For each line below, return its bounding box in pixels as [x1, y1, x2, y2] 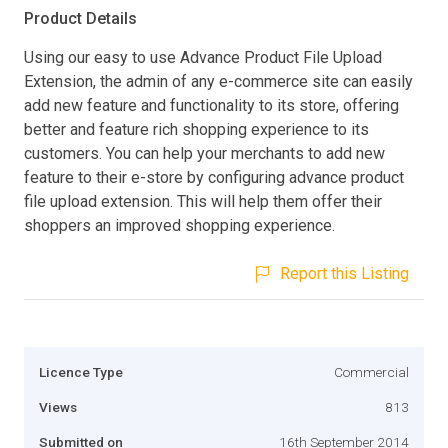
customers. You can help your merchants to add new [24, 143, 385, 163]
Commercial [334, 363, 409, 380]
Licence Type [39, 363, 123, 380]
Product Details [24, 8, 137, 28]
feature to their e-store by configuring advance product [24, 167, 404, 187]
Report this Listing [280, 263, 409, 283]
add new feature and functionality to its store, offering [24, 95, 399, 115]
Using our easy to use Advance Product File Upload [24, 47, 382, 67]
